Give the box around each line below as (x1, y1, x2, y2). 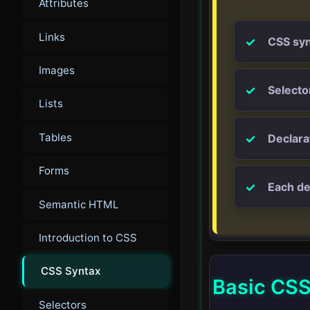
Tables (39, 130, 72, 144)
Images (39, 64, 75, 77)
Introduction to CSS (39, 230, 137, 244)
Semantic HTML (39, 197, 119, 211)
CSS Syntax (41, 264, 100, 278)
